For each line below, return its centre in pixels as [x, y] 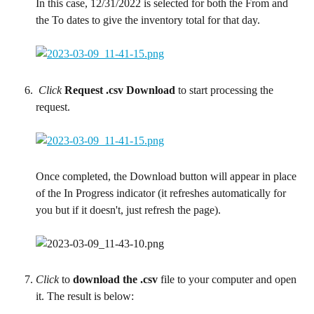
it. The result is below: [85, 296]
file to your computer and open [228, 280]
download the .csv [115, 280]
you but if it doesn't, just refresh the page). [128, 210]
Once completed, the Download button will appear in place [168, 177]
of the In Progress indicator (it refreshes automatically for [162, 193]
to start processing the [226, 90]
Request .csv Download [120, 90]
